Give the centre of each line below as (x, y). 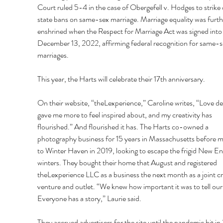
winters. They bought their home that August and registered (128, 163)
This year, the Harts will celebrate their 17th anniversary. (121, 79)
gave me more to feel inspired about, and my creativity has (125, 115)
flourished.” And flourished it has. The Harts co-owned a (123, 127)
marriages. (53, 55)
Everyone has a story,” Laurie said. (89, 199)
